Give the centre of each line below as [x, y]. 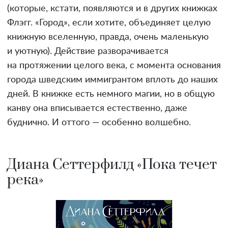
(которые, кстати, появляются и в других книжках [112, 9]
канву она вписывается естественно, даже [97, 109]
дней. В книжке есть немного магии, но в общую [111, 94]
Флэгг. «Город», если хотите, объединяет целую [109, 23]
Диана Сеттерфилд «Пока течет [112, 165]
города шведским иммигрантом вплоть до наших [112, 80]
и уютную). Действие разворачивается [88, 52]
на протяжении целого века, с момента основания [114, 66]
